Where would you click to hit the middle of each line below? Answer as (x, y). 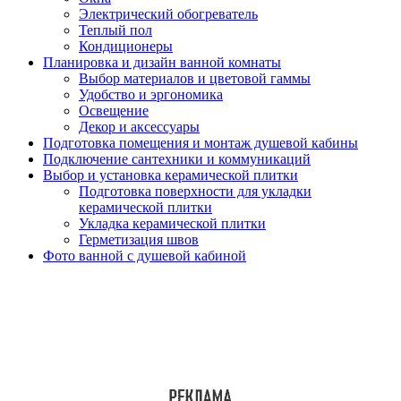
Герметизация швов (139, 240)
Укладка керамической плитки (172, 224)
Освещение (114, 111)
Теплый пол (115, 30)
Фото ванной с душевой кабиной (145, 256)
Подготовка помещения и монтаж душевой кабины (200, 143)
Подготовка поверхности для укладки (195, 192)
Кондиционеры (126, 47)
